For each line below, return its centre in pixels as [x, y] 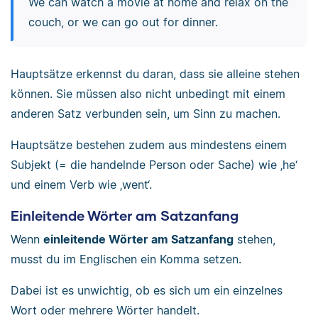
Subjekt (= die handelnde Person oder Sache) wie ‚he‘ [154, 164]
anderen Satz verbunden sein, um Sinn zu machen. [146, 113]
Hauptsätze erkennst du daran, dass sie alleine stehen [155, 73]
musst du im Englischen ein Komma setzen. [126, 259]
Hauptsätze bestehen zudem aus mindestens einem [149, 144]
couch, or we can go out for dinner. [123, 22]
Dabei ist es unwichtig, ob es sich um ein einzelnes [147, 291]
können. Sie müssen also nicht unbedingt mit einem [148, 93]
